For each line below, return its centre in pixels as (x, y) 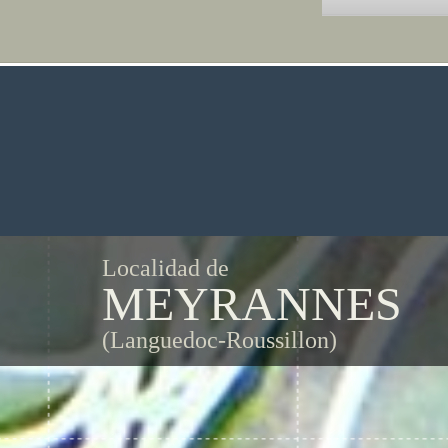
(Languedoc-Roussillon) (219, 340)
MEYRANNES (252, 303)
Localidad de (165, 268)
